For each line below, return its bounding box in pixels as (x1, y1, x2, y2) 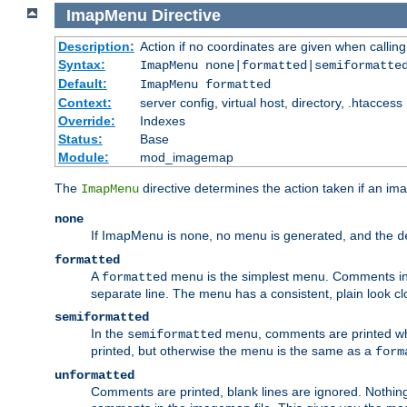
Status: (57, 132, 103, 147)
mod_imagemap (139, 150, 233, 165)
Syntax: (57, 57, 105, 73)
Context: (57, 95, 112, 111)
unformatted (55, 368, 134, 383)
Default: (57, 76, 107, 92)
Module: (57, 150, 109, 165)
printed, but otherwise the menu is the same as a (91, 343, 375, 359)
